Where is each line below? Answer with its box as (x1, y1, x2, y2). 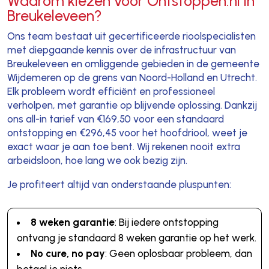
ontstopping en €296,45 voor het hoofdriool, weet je (7, 126, 247, 139)
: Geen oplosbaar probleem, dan (104, 247, 252, 259)
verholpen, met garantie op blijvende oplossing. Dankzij (7, 98, 257, 111)
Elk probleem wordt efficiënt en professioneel (7, 85, 215, 97)
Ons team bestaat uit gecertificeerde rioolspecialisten (7, 29, 256, 42)
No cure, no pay (30, 247, 105, 259)
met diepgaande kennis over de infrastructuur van (7, 43, 236, 56)
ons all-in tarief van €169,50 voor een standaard (7, 112, 224, 125)
